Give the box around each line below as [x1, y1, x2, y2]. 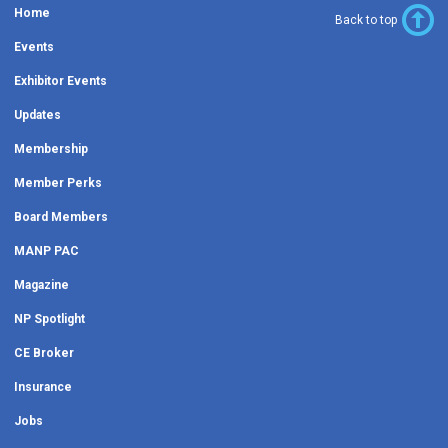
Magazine [14, 277, 69, 292]
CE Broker [14, 345, 74, 360]
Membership [14, 141, 88, 156]
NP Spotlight [14, 311, 85, 326]
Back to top [335, 12, 397, 27]
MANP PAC [14, 243, 79, 258]
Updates [14, 107, 61, 122]
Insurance [14, 379, 72, 394]
